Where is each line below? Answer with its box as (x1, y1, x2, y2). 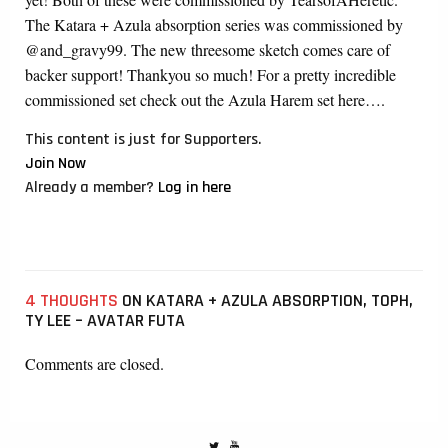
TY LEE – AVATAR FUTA (25, 308, 185, 332)
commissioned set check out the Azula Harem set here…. (25, 88, 385, 110)
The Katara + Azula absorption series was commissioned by (25, 13, 403, 35)
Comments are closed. (25, 352, 164, 374)
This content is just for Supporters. (25, 128, 261, 150)
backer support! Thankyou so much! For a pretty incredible (25, 63, 396, 85)
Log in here (158, 176, 231, 198)
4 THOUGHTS (25, 288, 118, 312)
